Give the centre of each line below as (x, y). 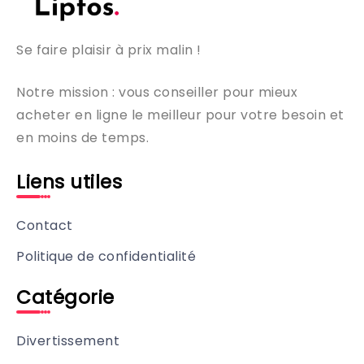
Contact (45, 226)
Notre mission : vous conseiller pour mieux (157, 93)
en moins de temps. (82, 138)
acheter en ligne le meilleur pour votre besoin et (180, 115)
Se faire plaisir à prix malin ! (109, 50)
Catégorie (65, 298)
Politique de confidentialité (106, 257)
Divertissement (68, 341)
